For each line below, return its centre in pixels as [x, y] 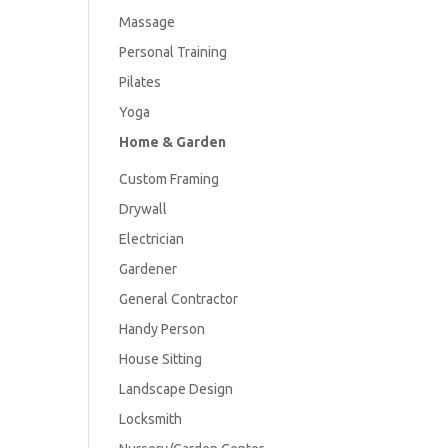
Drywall [143, 208]
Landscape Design [176, 388]
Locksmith [151, 418]
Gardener [148, 268]
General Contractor [179, 298]
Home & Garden [173, 141]
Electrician [152, 238]
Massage [147, 21]
